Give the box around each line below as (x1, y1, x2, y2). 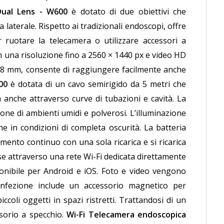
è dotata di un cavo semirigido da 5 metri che (7, 78, 186, 89)
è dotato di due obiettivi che (67, 6, 186, 17)
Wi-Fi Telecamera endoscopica (66, 209, 186, 220)
